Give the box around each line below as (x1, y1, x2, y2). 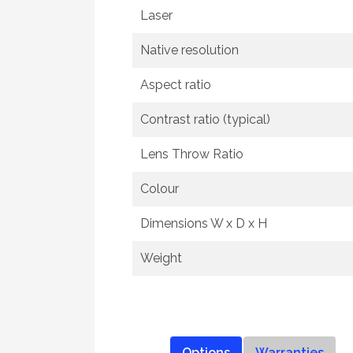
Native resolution (140, 43, 239, 58)
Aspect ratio (140, 77, 211, 92)
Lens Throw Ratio (140, 147, 243, 162)
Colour (140, 181, 179, 196)
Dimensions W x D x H (140, 216, 267, 231)
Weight (140, 251, 182, 266)
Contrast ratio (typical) (140, 112, 270, 127)
